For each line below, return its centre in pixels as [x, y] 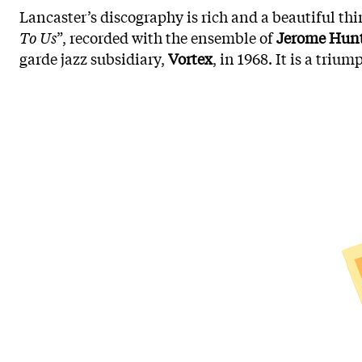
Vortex [190, 58]
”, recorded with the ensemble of [166, 37]
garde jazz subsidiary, [94, 58]
